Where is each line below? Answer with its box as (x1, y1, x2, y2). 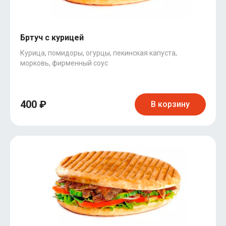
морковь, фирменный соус (20, 59, 108, 67)
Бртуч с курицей (20, 33, 84, 42)
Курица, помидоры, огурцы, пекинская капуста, (20, 49, 177, 57)
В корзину (151, 99, 190, 109)
